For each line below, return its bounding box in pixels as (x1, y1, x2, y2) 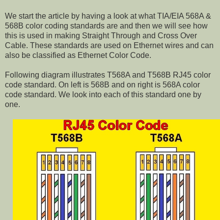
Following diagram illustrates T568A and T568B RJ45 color (5, 71, 211, 80)
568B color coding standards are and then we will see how (5, 22, 208, 30)
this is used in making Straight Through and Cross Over (5, 31, 197, 40)
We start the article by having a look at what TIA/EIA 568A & (5, 12, 211, 21)
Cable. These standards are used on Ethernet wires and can (5, 41, 214, 50)
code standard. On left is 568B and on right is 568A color (5, 81, 200, 89)
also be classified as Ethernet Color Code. (5, 51, 151, 60)
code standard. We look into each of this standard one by (5, 90, 201, 99)
